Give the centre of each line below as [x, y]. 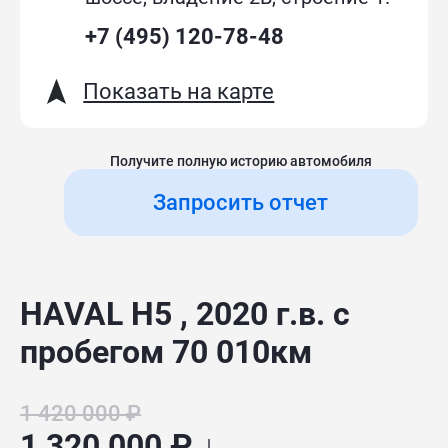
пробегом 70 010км [166, 352]
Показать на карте [179, 92]
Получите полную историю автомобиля [240, 161]
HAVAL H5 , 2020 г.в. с [185, 314]
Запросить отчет [241, 203]
